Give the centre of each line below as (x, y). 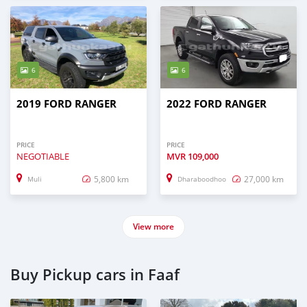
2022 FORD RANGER (217, 103)
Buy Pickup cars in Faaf (95, 274)
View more (153, 226)
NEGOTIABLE (43, 156)
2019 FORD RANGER (66, 103)
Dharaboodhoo (202, 180)
